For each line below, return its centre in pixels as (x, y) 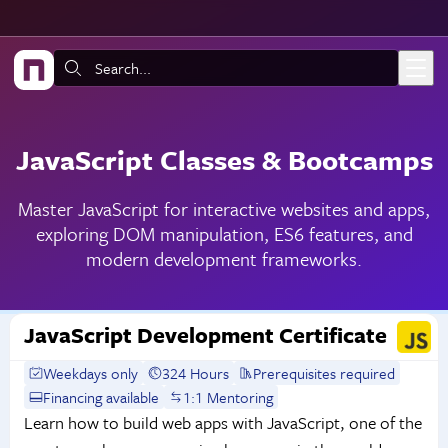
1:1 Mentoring (228, 397)
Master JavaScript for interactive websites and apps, (224, 209)
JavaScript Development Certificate (205, 335)
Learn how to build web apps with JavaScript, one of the (222, 423)
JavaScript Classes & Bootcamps (224, 160)
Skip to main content (91, 28)
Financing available (101, 397)
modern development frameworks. (224, 259)
